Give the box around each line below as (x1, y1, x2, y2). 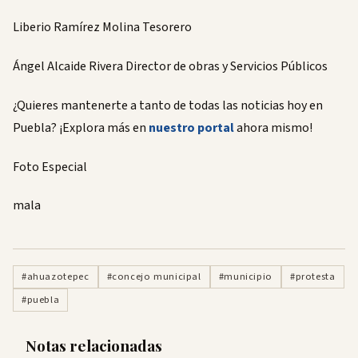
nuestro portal (149, 118, 234, 137)
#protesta (289, 269, 336, 284)
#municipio (218, 269, 272, 284)
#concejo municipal (106, 269, 201, 284)
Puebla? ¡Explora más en (13, 118, 149, 137)
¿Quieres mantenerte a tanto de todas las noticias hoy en (13, 96, 323, 114)
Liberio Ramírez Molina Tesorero (13, 18, 192, 37)
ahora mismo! (234, 118, 312, 137)
